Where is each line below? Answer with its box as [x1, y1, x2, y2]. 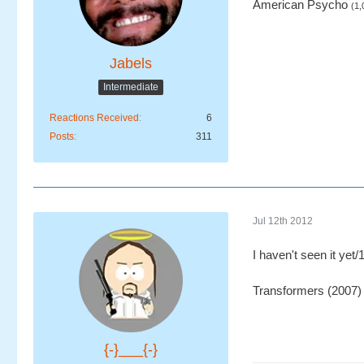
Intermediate [103, 80, 158, 93]
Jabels [110, 55, 152, 71]
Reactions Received [50, 112, 139, 123]
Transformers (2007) [253, 284, 362, 297]
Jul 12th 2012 [253, 214, 313, 227]
